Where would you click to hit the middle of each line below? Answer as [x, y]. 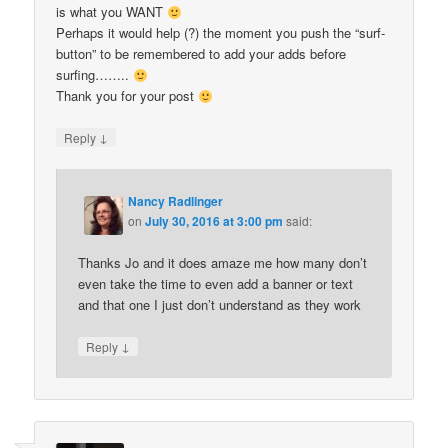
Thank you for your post [127, 96]
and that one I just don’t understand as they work [220, 304]
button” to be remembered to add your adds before [201, 54]
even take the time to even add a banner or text [216, 283]
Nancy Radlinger [176, 200]
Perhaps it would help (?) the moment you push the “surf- [221, 33]
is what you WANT [112, 12]
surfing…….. [95, 75]
